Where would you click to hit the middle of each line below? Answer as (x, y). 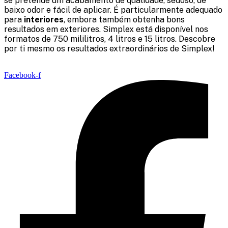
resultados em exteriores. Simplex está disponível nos (106, 29)
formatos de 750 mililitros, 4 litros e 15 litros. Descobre (110, 39)
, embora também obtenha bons (124, 20)
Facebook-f (22, 75)
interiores (44, 20)
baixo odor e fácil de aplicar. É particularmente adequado (113, 10)
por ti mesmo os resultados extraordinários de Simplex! (109, 49)
